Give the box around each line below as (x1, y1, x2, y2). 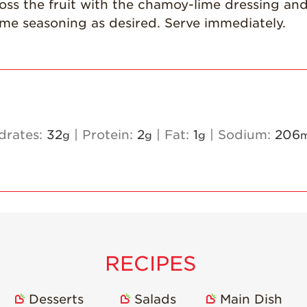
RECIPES (104, 251, 197, 275)
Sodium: (218, 127, 275, 143)
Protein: (82, 127, 137, 143)
